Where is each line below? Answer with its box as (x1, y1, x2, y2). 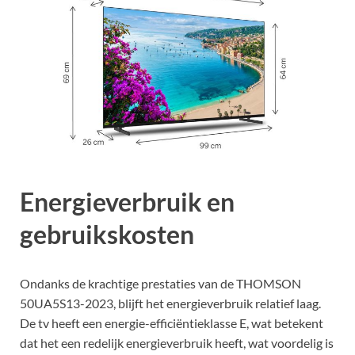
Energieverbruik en (20, 186, 235, 218)
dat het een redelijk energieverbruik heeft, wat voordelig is (20, 334, 334, 350)
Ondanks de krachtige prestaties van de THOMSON (20, 275, 301, 291)
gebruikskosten (20, 219, 194, 250)
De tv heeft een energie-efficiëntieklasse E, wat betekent (20, 315, 323, 330)
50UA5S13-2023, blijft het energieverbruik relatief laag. (20, 295, 321, 311)
